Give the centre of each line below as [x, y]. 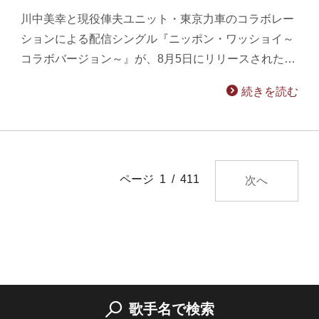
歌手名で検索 [171, 309]
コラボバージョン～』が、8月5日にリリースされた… [158, 59]
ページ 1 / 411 [159, 179]
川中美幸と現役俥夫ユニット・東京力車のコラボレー [158, 19]
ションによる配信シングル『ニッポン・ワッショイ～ [158, 39]
